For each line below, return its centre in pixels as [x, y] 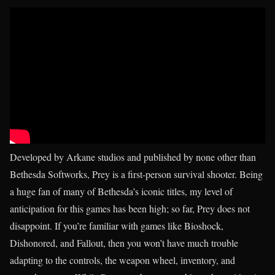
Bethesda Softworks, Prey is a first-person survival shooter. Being [136, 174]
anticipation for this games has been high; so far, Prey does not [130, 209]
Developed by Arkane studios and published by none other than [133, 157]
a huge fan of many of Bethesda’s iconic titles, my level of [121, 192]
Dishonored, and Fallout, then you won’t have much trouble [124, 243]
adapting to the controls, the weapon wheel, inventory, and [122, 260]
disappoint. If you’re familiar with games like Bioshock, [117, 226]
